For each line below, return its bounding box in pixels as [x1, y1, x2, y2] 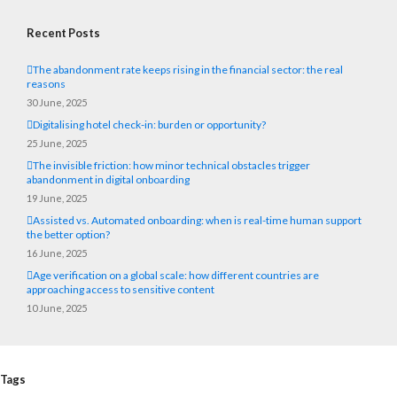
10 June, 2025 [27, 302, 87, 315]
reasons [27, 77, 66, 91]
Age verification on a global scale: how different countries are [33, 269, 319, 283]
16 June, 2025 [27, 247, 87, 260]
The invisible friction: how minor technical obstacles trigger [33, 159, 310, 173]
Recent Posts [27, 26, 100, 41]
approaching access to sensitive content [27, 283, 214, 297]
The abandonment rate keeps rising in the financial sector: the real [33, 63, 343, 77]
